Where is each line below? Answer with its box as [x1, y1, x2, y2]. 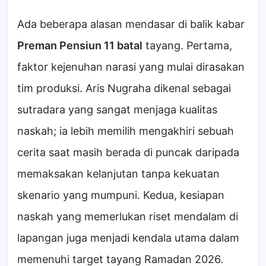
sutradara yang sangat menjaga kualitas [17, 103, 217, 116]
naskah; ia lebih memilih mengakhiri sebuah [17, 125, 234, 138]
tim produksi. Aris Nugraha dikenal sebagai [17, 82, 231, 95]
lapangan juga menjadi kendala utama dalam [17, 232, 239, 245]
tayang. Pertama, [142, 39, 232, 52]
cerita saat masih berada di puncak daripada [17, 146, 239, 159]
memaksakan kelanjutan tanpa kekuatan [17, 167, 220, 180]
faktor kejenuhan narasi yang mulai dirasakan [17, 61, 245, 74]
